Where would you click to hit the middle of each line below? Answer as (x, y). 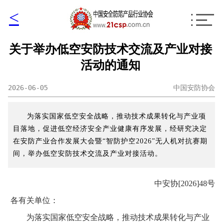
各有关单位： (34, 200)
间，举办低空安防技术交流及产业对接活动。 (88, 154)
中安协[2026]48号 (185, 183)
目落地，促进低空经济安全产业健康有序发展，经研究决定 (110, 129)
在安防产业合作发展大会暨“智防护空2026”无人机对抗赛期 (110, 141)
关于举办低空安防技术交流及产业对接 (110, 49)
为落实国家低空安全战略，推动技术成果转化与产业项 (116, 116)
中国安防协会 (194, 88)
